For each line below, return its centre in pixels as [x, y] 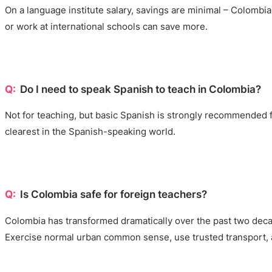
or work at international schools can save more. [106, 26]
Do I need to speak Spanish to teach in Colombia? [141, 89]
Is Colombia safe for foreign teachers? [114, 194]
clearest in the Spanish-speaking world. [90, 132]
